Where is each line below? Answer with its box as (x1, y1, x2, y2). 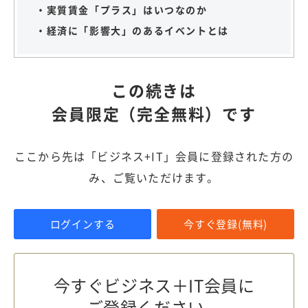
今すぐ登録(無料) (183, 216, 268, 232)
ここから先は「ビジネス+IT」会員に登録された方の (14, 147, 294, 164)
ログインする (49, 216, 115, 232)
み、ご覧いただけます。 (89, 168, 219, 186)
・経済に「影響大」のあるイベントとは (36, 23, 229, 37)
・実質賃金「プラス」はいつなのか (36, 2, 208, 16)
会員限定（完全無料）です (52, 101, 256, 125)
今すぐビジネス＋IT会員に (53, 272, 255, 298)
